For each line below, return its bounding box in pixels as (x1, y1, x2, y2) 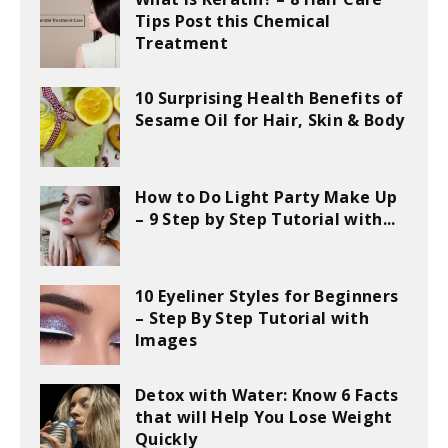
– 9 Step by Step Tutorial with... (135, 208, 396, 231)
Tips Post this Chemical (135, 10, 331, 33)
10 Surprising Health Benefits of (135, 87, 404, 110)
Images (135, 329, 197, 352)
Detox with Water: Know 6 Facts (135, 384, 399, 407)
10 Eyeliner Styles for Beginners (135, 285, 399, 308)
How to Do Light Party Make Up (135, 186, 398, 209)
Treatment (135, 32, 228, 55)
